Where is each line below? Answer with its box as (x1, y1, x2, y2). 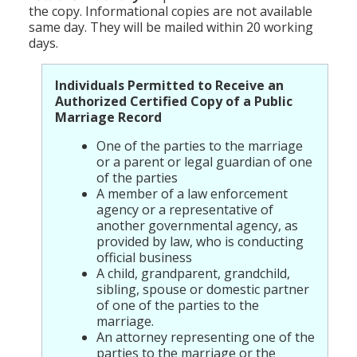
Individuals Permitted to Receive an (55, 76, 284, 94)
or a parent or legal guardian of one (96, 152, 312, 171)
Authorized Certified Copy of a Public (55, 92, 292, 110)
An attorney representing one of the (96, 328, 315, 346)
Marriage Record (55, 108, 162, 126)
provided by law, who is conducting (96, 232, 304, 250)
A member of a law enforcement (96, 184, 288, 202)
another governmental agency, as (96, 216, 298, 234)
